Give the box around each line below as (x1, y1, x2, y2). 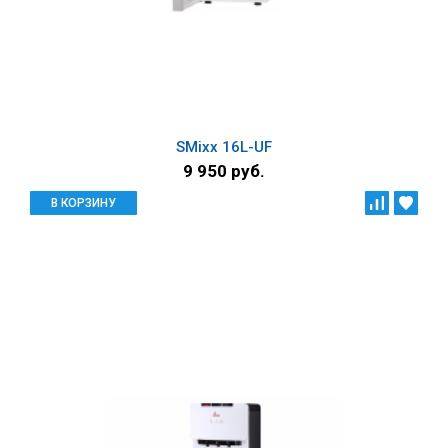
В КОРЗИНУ (51, 196, 116, 211)
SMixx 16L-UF (176, 138, 272, 157)
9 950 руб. (183, 161, 265, 182)
